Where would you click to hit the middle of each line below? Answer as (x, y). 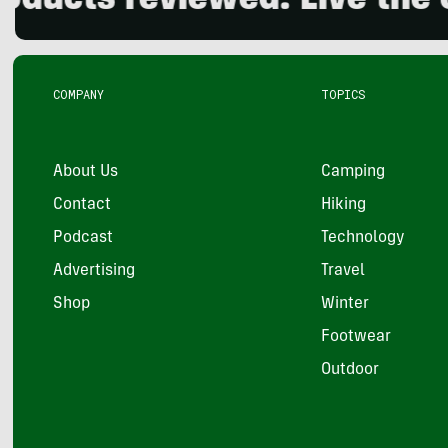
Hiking (343, 205)
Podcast (83, 238)
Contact (82, 205)
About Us (86, 172)
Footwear (355, 337)
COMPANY (79, 94)
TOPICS (343, 94)
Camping (352, 172)
